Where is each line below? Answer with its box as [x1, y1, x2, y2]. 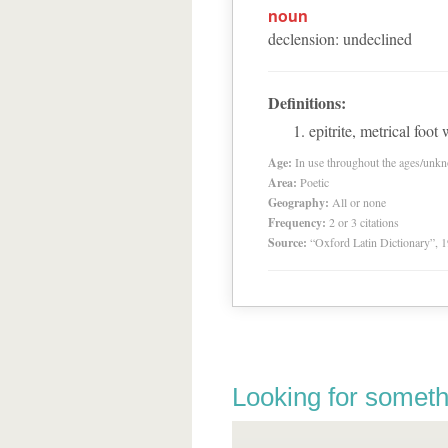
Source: [268, 234, 307, 251]
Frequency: [268, 214, 326, 231]
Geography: [268, 194, 329, 211]
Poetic [300, 174, 329, 190]
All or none [332, 194, 386, 210]
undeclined [343, 28, 412, 49]
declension [268, 28, 335, 49]
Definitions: [268, 91, 346, 114]
